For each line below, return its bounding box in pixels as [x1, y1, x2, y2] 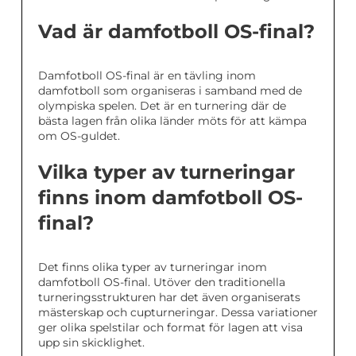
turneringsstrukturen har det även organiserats [38, 289, 300, 304]
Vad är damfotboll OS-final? [38, 19, 315, 43]
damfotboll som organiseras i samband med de [38, 83, 302, 98]
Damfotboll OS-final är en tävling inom [38, 68, 256, 83]
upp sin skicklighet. [38, 335, 145, 350]
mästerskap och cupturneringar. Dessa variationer [38, 304, 318, 319]
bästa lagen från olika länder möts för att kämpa [38, 113, 307, 128]
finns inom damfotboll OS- [38, 185, 303, 209]
